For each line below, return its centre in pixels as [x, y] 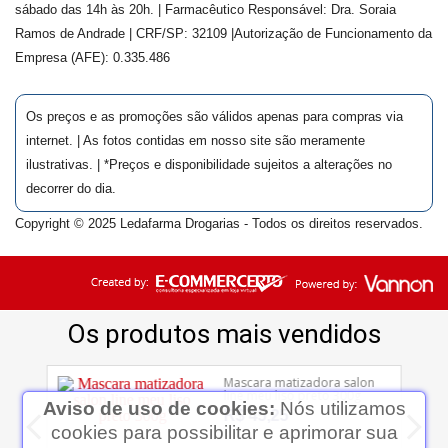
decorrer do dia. [71, 188]
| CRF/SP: [160, 33]
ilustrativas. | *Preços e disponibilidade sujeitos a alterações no [209, 164]
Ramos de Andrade [72, 33]
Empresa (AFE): [64, 57]
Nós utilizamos [342, 408]
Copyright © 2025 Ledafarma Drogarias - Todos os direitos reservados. [219, 223]
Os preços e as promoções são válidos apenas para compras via [214, 116]
